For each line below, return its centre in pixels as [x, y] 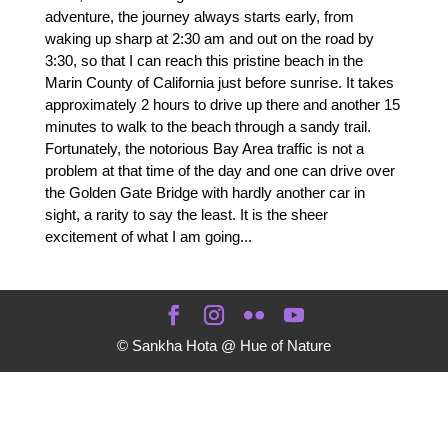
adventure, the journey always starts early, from [199, 16]
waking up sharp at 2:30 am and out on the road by [209, 38]
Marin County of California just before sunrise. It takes [219, 82]
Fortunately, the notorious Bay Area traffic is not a [204, 148]
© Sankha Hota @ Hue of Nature [223, 345]
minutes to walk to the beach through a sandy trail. [207, 126]
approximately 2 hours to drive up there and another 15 [222, 104]
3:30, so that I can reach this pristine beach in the [203, 60]
